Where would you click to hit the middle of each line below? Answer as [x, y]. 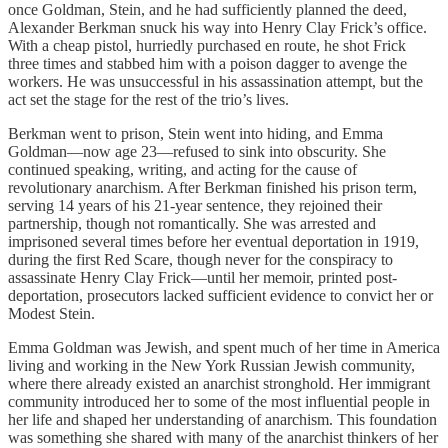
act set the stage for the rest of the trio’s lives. [148, 100]
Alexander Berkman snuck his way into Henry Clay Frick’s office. [217, 28]
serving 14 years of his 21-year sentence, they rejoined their [195, 206]
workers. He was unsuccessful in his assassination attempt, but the [215, 82]
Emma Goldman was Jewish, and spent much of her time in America [224, 348]
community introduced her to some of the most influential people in [219, 402]
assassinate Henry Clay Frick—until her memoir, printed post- [202, 278]
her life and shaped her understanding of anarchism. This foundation [222, 420]
